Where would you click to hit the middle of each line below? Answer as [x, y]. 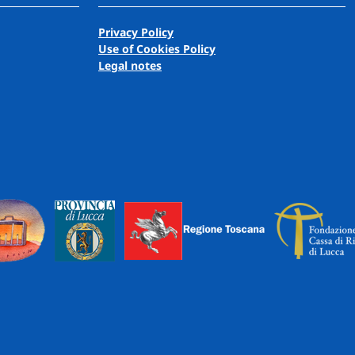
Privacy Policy [136, 32]
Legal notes [130, 66]
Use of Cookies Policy [157, 49]
